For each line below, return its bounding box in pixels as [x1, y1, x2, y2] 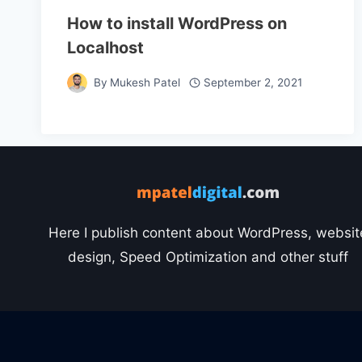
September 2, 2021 [203, 76, 302, 90]
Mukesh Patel [110, 76, 181, 90]
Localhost [67, 37, 144, 57]
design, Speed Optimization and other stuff [67, 249, 348, 266]
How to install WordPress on [67, 13, 287, 33]
